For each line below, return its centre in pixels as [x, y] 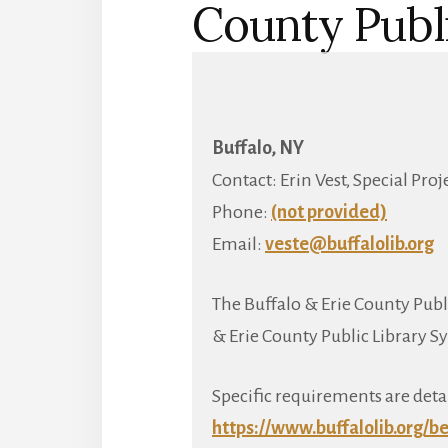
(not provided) [329, 211]
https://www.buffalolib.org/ [320, 427]
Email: [238, 243]
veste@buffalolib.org [349, 243]
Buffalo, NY [258, 147]
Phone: [241, 211]
